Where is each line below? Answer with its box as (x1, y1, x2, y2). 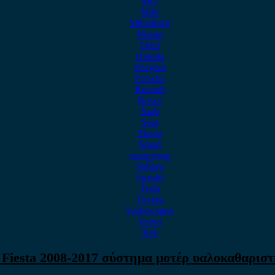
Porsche (134, 73, 165, 83)
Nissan (136, 29, 163, 39)
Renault (134, 84, 165, 95)
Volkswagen (126, 206, 174, 216)
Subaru (136, 161, 164, 172)
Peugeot (134, 62, 166, 72)
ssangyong (129, 150, 171, 161)
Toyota (136, 195, 163, 205)
